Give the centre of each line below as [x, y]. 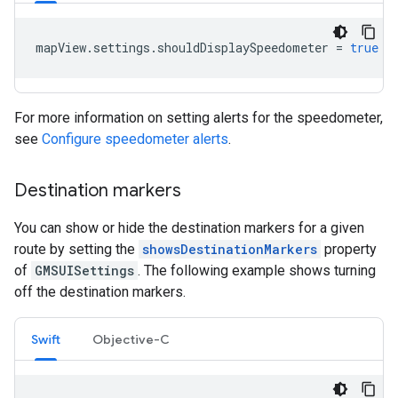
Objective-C [131, 339]
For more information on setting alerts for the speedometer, [199, 117]
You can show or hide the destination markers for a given [189, 227]
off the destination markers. [100, 291]
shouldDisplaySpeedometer [243, 47]
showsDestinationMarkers [230, 249]
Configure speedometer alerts [135, 139]
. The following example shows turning [257, 270]
